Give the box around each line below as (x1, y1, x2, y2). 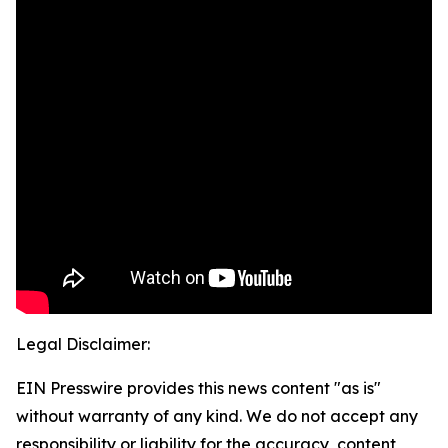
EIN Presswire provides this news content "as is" (16, 378, 381, 399)
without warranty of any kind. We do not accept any (16, 406, 418, 427)
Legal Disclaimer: (16, 334, 150, 355)
